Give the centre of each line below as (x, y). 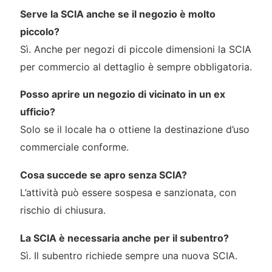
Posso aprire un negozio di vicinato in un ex (122, 94)
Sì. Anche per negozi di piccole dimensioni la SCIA (135, 49)
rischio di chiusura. (63, 210)
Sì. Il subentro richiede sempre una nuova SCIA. (128, 256)
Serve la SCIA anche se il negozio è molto (117, 14)
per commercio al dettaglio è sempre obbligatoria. (136, 66)
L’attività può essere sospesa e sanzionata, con (128, 193)
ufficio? (37, 112)
